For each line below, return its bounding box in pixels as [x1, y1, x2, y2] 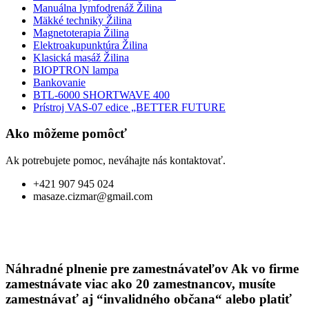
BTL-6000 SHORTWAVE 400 [33, 88, 170, 101]
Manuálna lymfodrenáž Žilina [33, 1, 162, 14]
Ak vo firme [231, 261, 299, 276]
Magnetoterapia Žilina [33, 26, 129, 39]
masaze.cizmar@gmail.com [33, 190, 152, 202]
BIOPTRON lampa [33, 63, 119, 76]
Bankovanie [33, 76, 86, 88]
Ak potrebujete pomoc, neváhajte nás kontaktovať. [6, 154, 226, 166]
